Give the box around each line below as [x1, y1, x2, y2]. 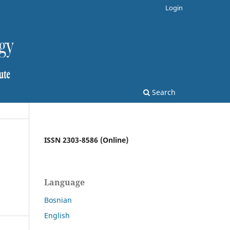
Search [150, 87, 176, 97]
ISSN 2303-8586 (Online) [44, 135, 128, 145]
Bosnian [44, 195, 72, 205]
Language [44, 176, 85, 188]
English [44, 210, 70, 220]
